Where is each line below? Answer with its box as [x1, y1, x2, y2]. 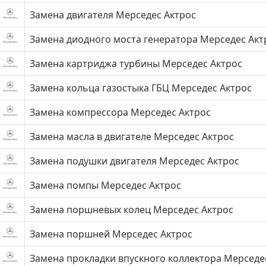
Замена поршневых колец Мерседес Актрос [30, 203, 233, 216]
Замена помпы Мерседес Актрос [30, 179, 181, 192]
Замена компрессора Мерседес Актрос [30, 106, 211, 119]
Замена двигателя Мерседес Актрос [30, 8, 196, 21]
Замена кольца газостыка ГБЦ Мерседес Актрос [30, 81, 252, 94]
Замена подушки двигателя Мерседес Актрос [30, 154, 239, 167]
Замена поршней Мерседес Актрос [30, 227, 192, 240]
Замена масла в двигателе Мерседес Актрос [30, 130, 234, 143]
